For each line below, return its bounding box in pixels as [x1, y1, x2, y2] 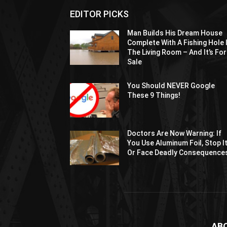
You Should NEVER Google [127, 82, 215, 90]
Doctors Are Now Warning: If [127, 129, 222, 138]
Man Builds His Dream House [127, 29, 223, 37]
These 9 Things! [127, 91, 181, 99]
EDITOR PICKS [70, 9, 129, 19]
